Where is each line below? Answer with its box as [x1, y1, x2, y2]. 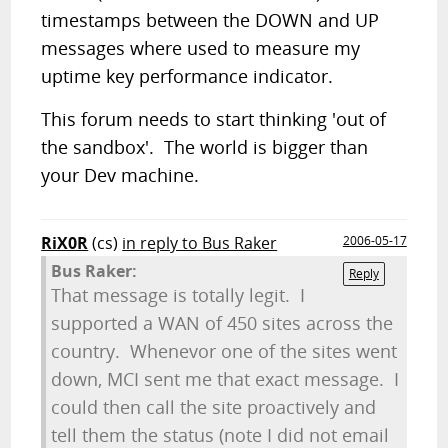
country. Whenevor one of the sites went [51, 339, 398, 363]
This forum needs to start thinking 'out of [41, 107, 387, 131]
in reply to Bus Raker [122, 232, 278, 254]
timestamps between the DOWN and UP [41, 8, 380, 32]
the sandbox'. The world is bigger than [41, 135, 369, 159]
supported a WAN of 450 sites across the [51, 311, 394, 335]
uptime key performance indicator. [41, 64, 334, 88]
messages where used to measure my [41, 36, 361, 60]
